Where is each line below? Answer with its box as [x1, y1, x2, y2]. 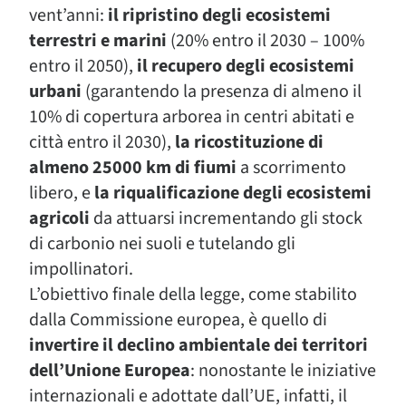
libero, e [29, 180, 94, 206]
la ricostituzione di [175, 130, 324, 155]
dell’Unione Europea [29, 358, 190, 383]
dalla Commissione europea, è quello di [29, 307, 327, 333]
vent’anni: [29, 3, 108, 28]
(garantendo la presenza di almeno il [82, 79, 362, 104]
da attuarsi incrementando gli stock [90, 206, 362, 231]
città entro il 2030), [29, 130, 175, 155]
